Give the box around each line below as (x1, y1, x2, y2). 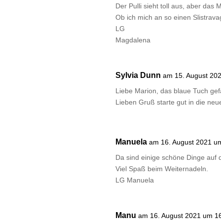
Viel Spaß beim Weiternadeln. (115, 165, 209, 173)
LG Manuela (115, 176, 154, 184)
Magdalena (115, 36, 151, 44)
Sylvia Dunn (115, 71, 161, 80)
